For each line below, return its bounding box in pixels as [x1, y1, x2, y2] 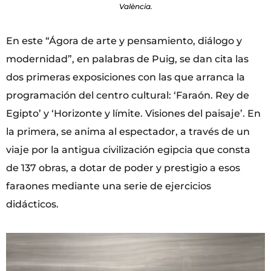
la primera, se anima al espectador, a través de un [6, 126, 250, 138]
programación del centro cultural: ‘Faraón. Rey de [6, 90, 249, 102]
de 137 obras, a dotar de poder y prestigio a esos [6, 162, 240, 174]
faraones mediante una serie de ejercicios [6, 180, 211, 192]
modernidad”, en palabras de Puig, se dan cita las [6, 53, 249, 65]
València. [119, 2, 152, 11]
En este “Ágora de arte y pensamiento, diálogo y [6, 35, 242, 47]
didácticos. [6, 198, 59, 211]
